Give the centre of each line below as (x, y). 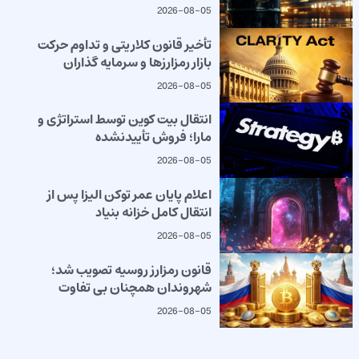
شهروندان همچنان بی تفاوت (135, 287)
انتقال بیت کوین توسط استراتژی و (124, 120)
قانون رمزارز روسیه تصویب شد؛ (131, 270)
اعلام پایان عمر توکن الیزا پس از (129, 194)
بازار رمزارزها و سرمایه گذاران (137, 62)
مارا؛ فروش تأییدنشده (153, 137)
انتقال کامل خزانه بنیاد (153, 212)
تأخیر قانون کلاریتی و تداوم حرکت (124, 44)
